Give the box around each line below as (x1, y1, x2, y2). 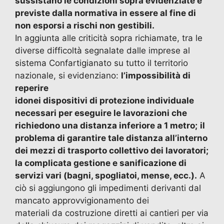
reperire (15, 83, 48, 93)
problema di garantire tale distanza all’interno (15, 133, 207, 143)
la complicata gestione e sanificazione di (15, 158, 186, 168)
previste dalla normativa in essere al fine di (15, 8, 196, 18)
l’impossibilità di (121, 70, 190, 81)
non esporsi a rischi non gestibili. (15, 20, 154, 31)
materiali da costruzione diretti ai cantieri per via (15, 208, 208, 218)
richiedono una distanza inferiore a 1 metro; (15, 120, 197, 131)
